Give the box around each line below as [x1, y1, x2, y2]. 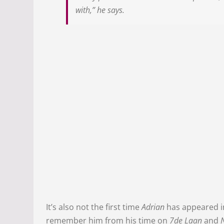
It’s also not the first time [46, 201, 142, 213]
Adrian [141, 201, 165, 213]
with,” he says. [75, 4, 125, 16]
